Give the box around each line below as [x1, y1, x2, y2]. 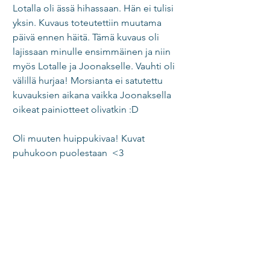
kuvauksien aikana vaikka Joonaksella [13, 89, 174, 101]
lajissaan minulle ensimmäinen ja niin [13, 46, 173, 57]
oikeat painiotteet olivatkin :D [13, 104, 141, 115]
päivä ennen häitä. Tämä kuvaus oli [13, 31, 162, 43]
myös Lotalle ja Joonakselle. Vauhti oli [13, 60, 177, 72]
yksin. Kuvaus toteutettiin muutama [13, 17, 164, 28]
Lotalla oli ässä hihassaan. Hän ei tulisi [13, 2, 176, 14]
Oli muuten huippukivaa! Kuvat [13, 133, 147, 144]
